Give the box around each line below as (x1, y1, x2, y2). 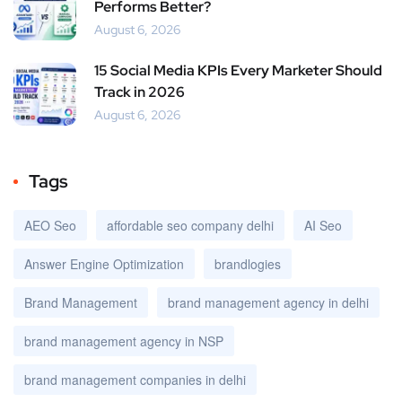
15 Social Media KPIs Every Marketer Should (94, 60, 382, 80)
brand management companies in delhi (24, 370, 246, 389)
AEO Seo (24, 215, 76, 234)
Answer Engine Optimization (24, 254, 184, 273)
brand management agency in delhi (168, 293, 369, 311)
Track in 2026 (94, 82, 185, 101)
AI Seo (304, 215, 342, 234)
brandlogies (214, 254, 281, 273)
